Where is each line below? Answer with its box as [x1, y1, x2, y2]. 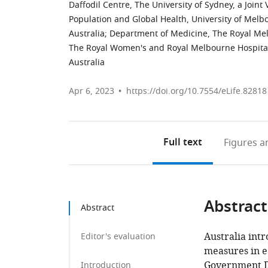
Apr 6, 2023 [69, 85, 114, 98]
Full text [163, 135, 202, 151]
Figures [223, 136, 257, 150]
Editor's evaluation [81, 230, 156, 243]
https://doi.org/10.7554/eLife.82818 [126, 85, 267, 98]
